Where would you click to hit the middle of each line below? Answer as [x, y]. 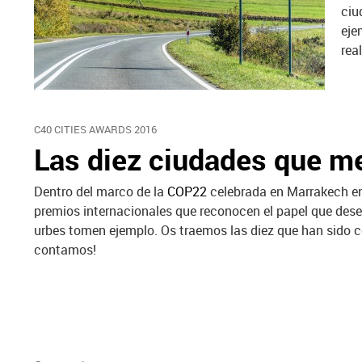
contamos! [65, 250]
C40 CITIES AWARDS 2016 [95, 129]
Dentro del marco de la [101, 192]
